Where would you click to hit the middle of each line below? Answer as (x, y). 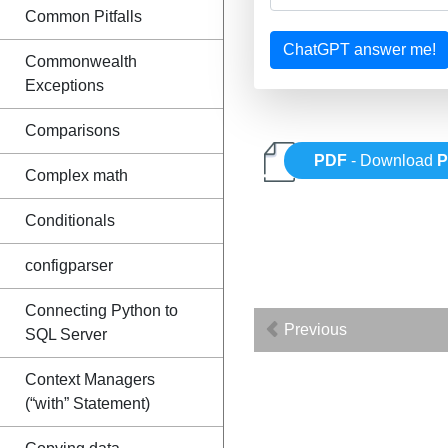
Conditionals (70, 220)
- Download (392, 161)
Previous (313, 329)
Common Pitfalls (83, 16)
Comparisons (72, 130)
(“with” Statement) (87, 403)
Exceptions (64, 85)
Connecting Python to (101, 310)
